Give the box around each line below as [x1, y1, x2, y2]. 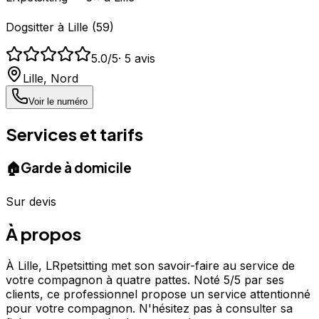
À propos [6, 223, 81, 245]
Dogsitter [6, 19, 54, 34]
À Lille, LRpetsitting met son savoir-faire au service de [6, 258, 295, 273]
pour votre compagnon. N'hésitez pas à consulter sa [6, 301, 293, 316]
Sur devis [6, 194, 56, 209]
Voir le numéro [28, 95, 88, 107]
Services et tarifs [6, 122, 143, 145]
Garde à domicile [21, 159, 132, 176]
